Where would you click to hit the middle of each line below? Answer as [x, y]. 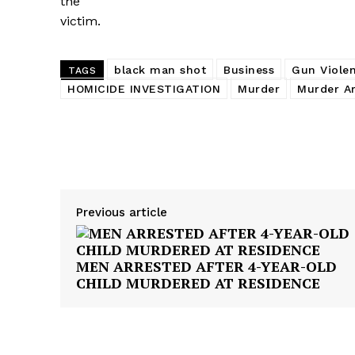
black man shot [160, 70]
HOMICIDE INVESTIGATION [144, 89]
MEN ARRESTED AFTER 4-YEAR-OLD [206, 267]
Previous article [122, 213]
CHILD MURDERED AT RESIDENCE [198, 283]
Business [249, 70]
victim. [80, 21]
